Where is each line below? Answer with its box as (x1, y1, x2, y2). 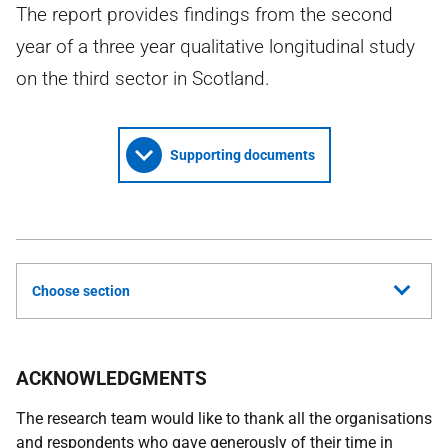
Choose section (32, 283, 130, 299)
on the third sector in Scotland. (16, 67, 270, 90)
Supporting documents (169, 147, 315, 163)
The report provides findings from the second (16, 3, 393, 26)
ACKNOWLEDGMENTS (16, 367, 207, 390)
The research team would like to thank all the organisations (16, 409, 432, 428)
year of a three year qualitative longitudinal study (16, 35, 415, 58)
